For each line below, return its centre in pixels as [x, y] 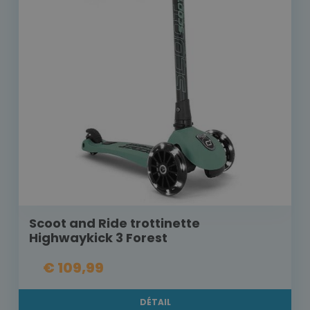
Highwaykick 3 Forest [98, 238]
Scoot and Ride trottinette [115, 224]
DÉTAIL [155, 302]
